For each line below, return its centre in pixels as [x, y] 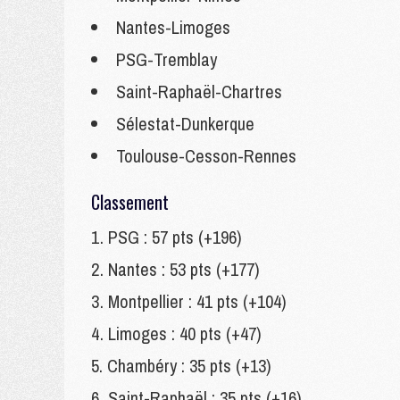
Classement [130, 202]
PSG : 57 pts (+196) [175, 237]
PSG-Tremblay [167, 59]
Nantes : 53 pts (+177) [184, 269]
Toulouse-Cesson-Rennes [206, 156]
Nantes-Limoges [173, 27]
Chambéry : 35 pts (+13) [189, 366]
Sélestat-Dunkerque [185, 124]
